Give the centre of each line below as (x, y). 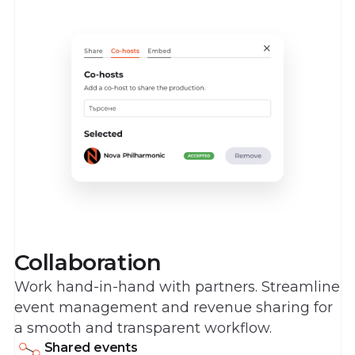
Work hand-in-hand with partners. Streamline (177, 287)
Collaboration (88, 263)
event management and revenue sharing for (173, 307)
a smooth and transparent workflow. (143, 328)
